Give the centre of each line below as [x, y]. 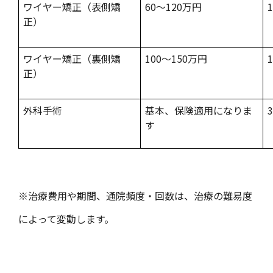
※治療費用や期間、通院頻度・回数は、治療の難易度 [135, 195]
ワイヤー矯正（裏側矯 [72, 58]
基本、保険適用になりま [198, 110]
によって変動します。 [66, 218]
